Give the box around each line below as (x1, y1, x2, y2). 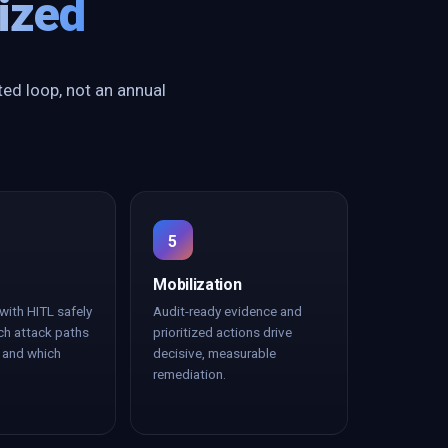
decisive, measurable (153, 345, 277, 361)
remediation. (153, 366, 227, 382)
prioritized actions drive (153, 324, 293, 340)
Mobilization (153, 275, 242, 294)
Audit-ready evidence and (153, 303, 303, 319)
